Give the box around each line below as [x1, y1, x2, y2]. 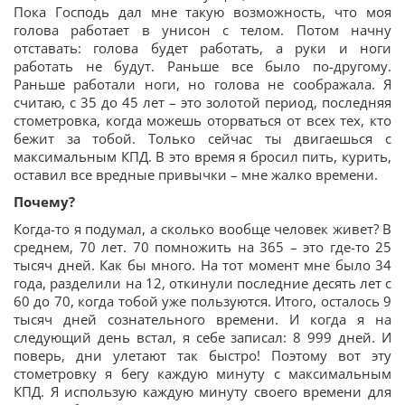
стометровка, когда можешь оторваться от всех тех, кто [14, 110, 391, 129]
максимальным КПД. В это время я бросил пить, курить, [14, 146, 391, 165]
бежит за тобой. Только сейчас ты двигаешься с [14, 128, 391, 147]
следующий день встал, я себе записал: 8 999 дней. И [14, 327, 391, 346]
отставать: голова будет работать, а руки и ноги [14, 38, 391, 57]
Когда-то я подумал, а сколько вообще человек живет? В [14, 219, 391, 238]
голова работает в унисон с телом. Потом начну [14, 20, 391, 39]
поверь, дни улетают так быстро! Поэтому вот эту [14, 345, 391, 364]
